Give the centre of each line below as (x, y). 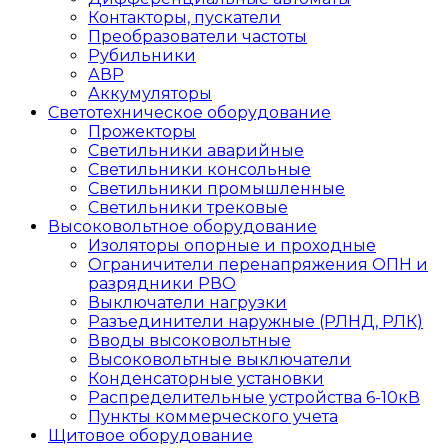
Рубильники (142, 55)
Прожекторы (142, 131)
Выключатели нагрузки (187, 302)
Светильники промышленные (216, 188)
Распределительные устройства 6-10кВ (254, 397)
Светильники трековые (188, 207)
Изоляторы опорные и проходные (232, 245)
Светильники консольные (199, 169)
